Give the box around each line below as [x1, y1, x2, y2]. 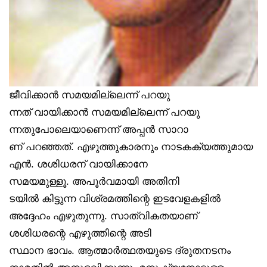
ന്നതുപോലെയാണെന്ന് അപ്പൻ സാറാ [9, 124, 188, 135]
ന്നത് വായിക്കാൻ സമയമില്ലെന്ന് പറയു [9, 107, 200, 118]
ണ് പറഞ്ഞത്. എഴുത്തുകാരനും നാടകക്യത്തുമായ [9, 141, 253, 153]
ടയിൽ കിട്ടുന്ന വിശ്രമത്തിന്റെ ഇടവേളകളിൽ [9, 193, 221, 204]
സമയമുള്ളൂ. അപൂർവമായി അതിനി [9, 176, 179, 187]
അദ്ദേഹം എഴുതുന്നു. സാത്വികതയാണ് [9, 210, 198, 222]
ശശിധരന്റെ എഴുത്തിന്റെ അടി [9, 228, 151, 239]
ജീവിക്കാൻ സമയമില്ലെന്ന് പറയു [9, 89, 170, 101]
